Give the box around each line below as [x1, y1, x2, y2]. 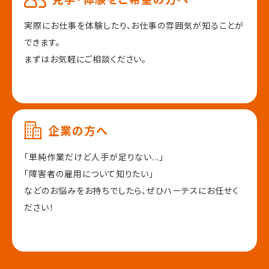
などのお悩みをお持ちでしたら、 [24, 184, 147, 197]
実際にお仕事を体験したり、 [24, 19, 131, 32]
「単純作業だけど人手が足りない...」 [24, 151, 165, 163]
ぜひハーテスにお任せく [147, 184, 239, 197]
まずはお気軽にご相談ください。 [24, 53, 147, 65]
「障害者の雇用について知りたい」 [24, 168, 154, 180]
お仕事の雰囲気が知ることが [131, 19, 244, 32]
